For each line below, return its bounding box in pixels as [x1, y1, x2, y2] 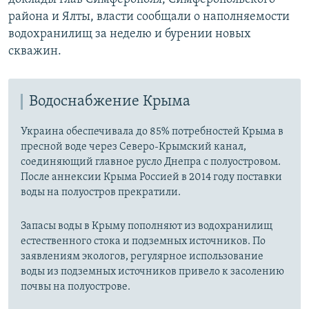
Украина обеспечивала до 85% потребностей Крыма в [21, 126, 283, 138]
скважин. [8, 45, 61, 59]
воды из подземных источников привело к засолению [21, 266, 284, 278]
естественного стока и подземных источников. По [21, 236, 266, 248]
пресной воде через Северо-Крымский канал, [21, 141, 246, 153]
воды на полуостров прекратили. [21, 187, 181, 199]
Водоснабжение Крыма [29, 94, 190, 110]
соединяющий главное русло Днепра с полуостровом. [21, 157, 281, 168]
